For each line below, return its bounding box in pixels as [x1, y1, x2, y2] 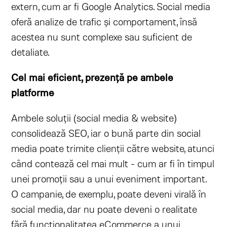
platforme [11, 86, 55, 98]
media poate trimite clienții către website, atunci [11, 142, 215, 154]
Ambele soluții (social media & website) [11, 111, 177, 124]
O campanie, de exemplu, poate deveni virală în [11, 187, 207, 200]
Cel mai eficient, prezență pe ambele [11, 71, 174, 83]
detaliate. [11, 46, 50, 58]
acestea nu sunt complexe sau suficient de [11, 30, 193, 43]
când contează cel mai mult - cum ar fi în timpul [11, 157, 215, 169]
